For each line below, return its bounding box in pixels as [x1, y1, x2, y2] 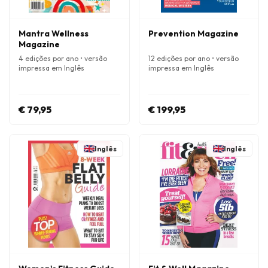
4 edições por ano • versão [19, 54, 107, 63]
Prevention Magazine [148, 28, 239, 39]
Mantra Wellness [19, 28, 89, 39]
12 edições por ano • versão [148, 54, 239, 63]
